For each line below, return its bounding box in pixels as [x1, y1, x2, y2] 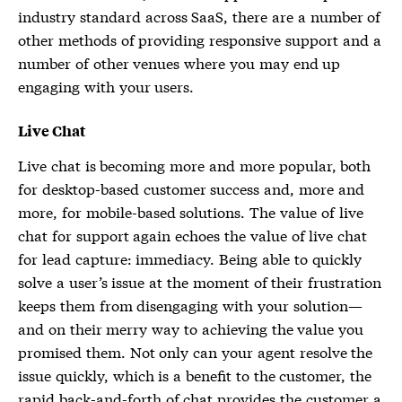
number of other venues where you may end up [18, 52, 341, 73]
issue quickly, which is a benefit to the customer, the [18, 364, 372, 386]
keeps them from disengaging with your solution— [18, 294, 363, 316]
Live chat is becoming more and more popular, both [18, 154, 371, 176]
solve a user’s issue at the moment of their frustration [18, 271, 382, 293]
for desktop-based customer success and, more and [18, 178, 364, 199]
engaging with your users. [18, 75, 195, 96]
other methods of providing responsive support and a [18, 29, 381, 49]
